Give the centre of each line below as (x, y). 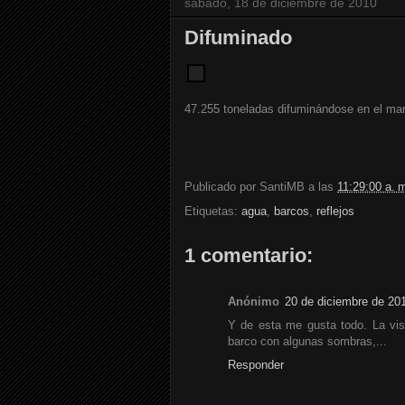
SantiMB (282, 187)
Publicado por (222, 187)
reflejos (335, 212)
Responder (256, 365)
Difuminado (238, 38)
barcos (292, 212)
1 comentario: (249, 256)
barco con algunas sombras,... (307, 342)
